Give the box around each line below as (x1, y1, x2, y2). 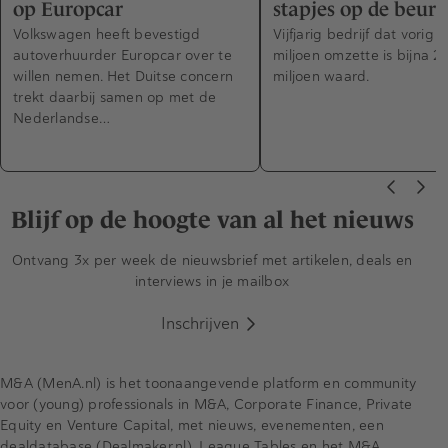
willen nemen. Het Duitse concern (13, 66, 233, 85)
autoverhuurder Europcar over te (13, 45, 232, 64)
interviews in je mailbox (135, 271, 289, 290)
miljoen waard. (273, 66, 370, 85)
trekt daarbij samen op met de (13, 87, 217, 106)
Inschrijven (161, 312, 239, 334)
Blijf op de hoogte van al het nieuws (10, 205, 414, 233)
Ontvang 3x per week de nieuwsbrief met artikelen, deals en (11, 250, 413, 269)
